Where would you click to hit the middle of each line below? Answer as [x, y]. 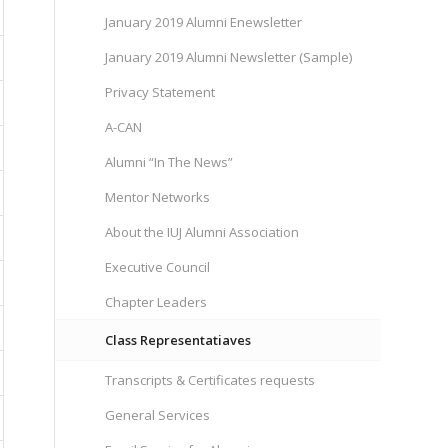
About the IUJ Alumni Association [202, 232]
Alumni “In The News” [169, 162]
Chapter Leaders [156, 302]
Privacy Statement [160, 92]
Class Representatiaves [178, 340]
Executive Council [158, 267]
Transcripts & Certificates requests [210, 380]
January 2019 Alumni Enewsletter [204, 22]
